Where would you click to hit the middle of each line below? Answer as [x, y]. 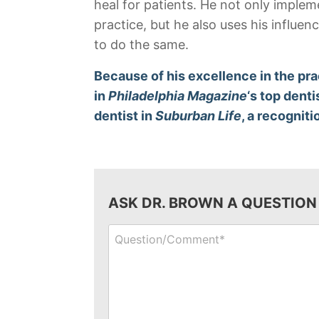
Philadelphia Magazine [178, 96]
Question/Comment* [163, 231]
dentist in [125, 116]
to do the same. [141, 45]
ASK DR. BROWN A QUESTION [213, 203]
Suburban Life [198, 116]
